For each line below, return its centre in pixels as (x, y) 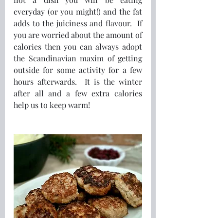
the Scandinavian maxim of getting (78, 58)
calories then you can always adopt (78, 46)
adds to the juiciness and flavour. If (78, 23)
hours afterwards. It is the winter (78, 81)
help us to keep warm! (52, 105)
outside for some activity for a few (78, 70)
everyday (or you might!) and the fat (78, 11)
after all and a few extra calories (78, 93)
